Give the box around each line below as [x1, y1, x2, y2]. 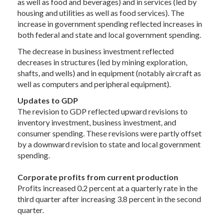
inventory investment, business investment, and [17, 117, 176, 127]
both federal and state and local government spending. [17, 30, 201, 39]
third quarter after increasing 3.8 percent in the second [17, 194, 201, 204]
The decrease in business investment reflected [17, 46, 174, 56]
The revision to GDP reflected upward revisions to [17, 107, 188, 116]
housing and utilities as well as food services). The [17, 8, 184, 17]
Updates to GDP [17, 96, 78, 105]
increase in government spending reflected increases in [17, 19, 202, 28]
